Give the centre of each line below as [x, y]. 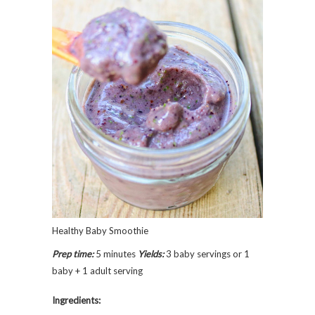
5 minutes [116, 253]
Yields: [151, 253]
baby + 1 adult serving [97, 270]
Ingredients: [76, 300]
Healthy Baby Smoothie [100, 230]
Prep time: [73, 253]
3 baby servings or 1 [207, 253]
